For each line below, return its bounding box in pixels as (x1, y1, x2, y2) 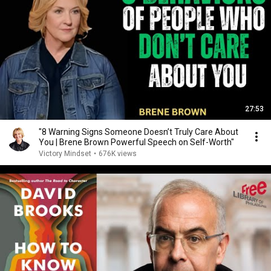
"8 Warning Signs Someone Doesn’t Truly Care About (39, 127, 238, 137)
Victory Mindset (39, 149, 91, 158)
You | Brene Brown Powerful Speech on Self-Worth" (39, 137, 234, 147)
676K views (99, 149, 137, 158)
